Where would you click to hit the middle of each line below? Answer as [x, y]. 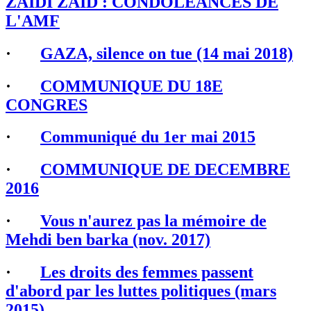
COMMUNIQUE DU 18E [132, 86]
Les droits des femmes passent [147, 272]
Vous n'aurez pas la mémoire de [153, 221]
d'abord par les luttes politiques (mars [141, 291]
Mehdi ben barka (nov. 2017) [108, 240]
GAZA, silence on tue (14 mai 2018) [167, 53]
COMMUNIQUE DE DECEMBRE [165, 170]
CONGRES [47, 104]
